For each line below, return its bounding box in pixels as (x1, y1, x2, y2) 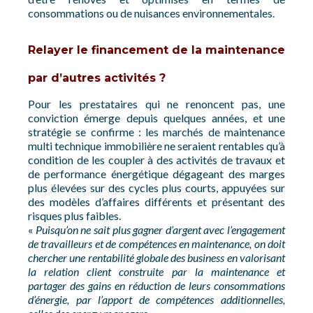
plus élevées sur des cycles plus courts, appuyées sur (28, 181, 285, 194)
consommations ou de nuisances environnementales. (28, 6, 275, 20)
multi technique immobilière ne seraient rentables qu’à (28, 139, 285, 152)
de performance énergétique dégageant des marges (28, 167, 285, 180)
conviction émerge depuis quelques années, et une (28, 111, 285, 124)
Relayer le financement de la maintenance (28, 43, 285, 57)
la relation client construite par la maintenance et (28, 265, 285, 278)
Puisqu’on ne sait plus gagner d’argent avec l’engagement (35, 223, 285, 236)
